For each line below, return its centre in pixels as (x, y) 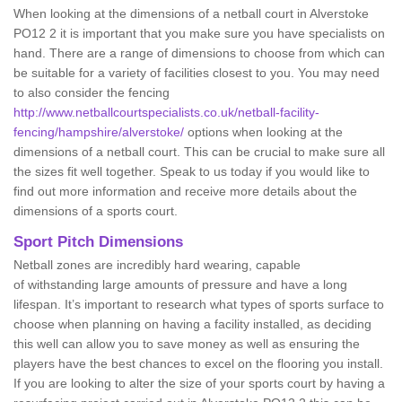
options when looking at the (263, 132)
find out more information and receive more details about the (185, 191)
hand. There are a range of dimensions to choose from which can (199, 53)
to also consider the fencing (92, 92)
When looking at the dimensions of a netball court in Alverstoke (191, 13)
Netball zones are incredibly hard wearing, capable (157, 265)
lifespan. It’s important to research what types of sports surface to (199, 304)
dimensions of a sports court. (97, 211)
